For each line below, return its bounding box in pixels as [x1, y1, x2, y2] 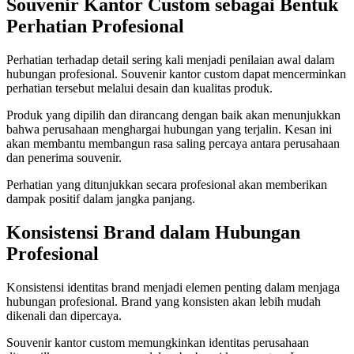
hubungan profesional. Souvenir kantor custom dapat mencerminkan [6, 66, 346, 81]
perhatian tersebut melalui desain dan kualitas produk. [6, 81, 273, 95]
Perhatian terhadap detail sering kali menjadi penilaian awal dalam [6, 52, 334, 66]
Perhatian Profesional [6, 15, 184, 36]
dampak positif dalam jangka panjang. [6, 191, 195, 205]
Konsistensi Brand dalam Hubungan [6, 221, 300, 243]
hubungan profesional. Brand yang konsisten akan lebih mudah [6, 294, 321, 308]
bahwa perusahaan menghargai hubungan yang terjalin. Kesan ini [6, 122, 332, 136]
